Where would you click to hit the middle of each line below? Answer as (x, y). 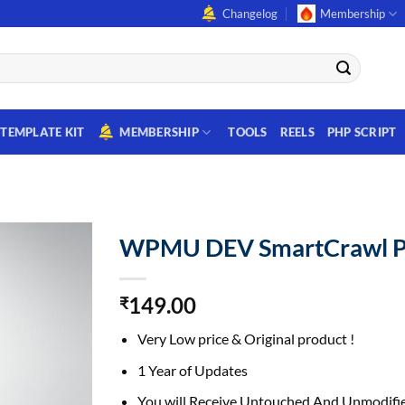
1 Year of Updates (193, 370)
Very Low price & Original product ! (246, 339)
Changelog (250, 14)
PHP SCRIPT (362, 132)
